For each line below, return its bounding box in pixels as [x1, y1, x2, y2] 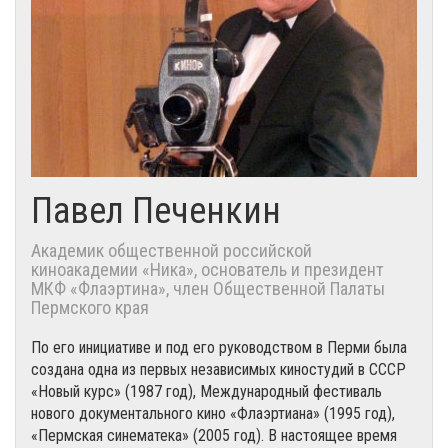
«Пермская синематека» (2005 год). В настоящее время [31, 425, 397, 445]
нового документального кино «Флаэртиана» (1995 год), [31, 403, 395, 423]
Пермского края [31, 296, 149, 318]
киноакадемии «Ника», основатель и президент [31, 258, 384, 280]
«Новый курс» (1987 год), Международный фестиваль [31, 381, 382, 401]
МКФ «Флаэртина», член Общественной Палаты [31, 277, 385, 299]
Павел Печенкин [31, 189, 281, 232]
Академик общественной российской [31, 239, 312, 261]
